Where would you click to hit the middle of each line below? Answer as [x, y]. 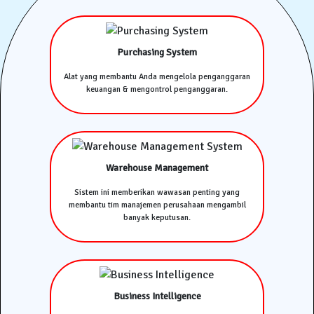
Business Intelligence [157, 296]
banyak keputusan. [157, 217]
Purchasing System [157, 52]
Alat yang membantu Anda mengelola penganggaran [157, 76]
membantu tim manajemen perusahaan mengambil [157, 205]
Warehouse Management [157, 168]
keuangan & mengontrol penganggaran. [157, 89]
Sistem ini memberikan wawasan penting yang [157, 192]
